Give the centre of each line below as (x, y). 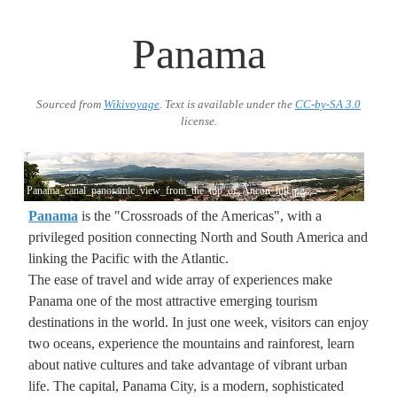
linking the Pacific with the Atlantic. (128, 258)
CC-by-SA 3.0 (328, 105)
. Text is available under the (227, 105)
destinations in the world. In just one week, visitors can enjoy (198, 322)
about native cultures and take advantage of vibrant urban (188, 364)
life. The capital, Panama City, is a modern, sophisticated (186, 385)
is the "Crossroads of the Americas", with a (200, 215)
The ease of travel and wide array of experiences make (180, 279)
